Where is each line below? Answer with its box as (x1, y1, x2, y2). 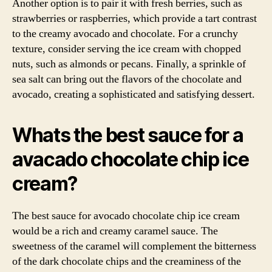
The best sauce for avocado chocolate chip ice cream (12, 209, 240, 223)
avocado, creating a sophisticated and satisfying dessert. (12, 87, 255, 102)
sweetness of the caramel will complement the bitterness (12, 239, 256, 254)
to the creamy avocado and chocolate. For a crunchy (12, 27, 238, 41)
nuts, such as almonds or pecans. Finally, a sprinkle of (12, 57, 246, 72)
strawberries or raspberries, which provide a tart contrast (12, 12, 257, 26)
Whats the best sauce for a (12, 123, 243, 148)
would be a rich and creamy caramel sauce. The (12, 224, 218, 239)
